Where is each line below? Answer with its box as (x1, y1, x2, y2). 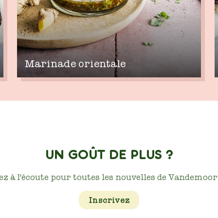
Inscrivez (88, 195, 130, 205)
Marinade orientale (25, 58, 126, 70)
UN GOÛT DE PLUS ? (45, 146, 173, 163)
